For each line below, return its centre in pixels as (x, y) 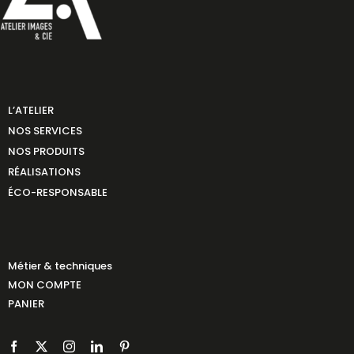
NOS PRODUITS (46, 151)
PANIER (26, 303)
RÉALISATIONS (44, 171)
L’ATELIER (30, 110)
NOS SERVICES (45, 130)
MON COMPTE (44, 284)
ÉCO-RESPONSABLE (57, 192)
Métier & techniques (60, 265)
